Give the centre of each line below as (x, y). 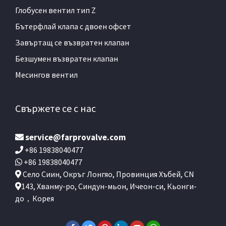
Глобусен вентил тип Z (55, 10)
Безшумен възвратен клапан (67, 59)
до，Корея (35, 199)
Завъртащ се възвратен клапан (72, 43)
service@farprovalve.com (76, 137)
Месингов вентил (46, 75)
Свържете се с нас (55, 108)
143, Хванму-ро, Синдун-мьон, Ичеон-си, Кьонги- (109, 186)
